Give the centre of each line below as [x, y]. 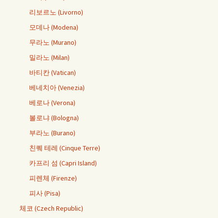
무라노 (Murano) [53, 42]
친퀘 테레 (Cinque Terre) [65, 148]
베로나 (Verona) [52, 102]
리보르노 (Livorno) [56, 12]
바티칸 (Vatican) [53, 72]
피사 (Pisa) [45, 193]
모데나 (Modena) [54, 27]
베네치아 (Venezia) [57, 87]
